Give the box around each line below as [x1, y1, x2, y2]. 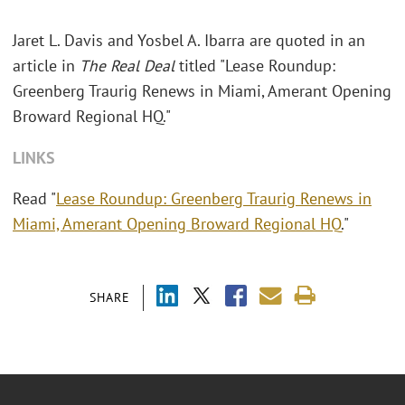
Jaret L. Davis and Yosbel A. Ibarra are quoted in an [13, 30, 365, 52]
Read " [13, 188, 56, 210]
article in [13, 55, 80, 77]
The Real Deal [80, 55, 174, 77]
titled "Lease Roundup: [174, 55, 335, 77]
